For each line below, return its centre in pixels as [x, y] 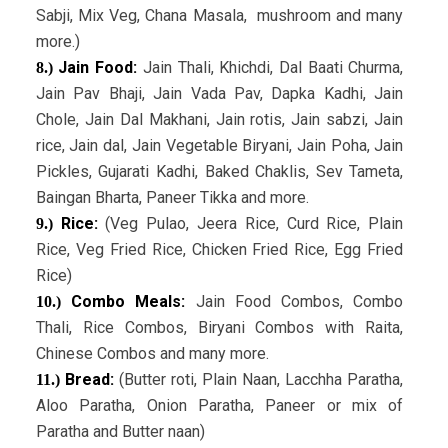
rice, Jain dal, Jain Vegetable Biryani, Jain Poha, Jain [219, 146]
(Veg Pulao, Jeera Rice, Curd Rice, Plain [254, 224]
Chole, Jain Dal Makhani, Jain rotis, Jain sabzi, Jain [219, 120]
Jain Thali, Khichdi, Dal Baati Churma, [273, 68]
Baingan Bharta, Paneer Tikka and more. [172, 198]
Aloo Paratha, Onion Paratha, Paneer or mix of [219, 406]
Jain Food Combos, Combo [299, 302]
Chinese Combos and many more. [152, 354]
